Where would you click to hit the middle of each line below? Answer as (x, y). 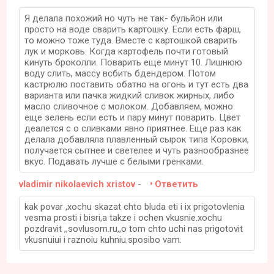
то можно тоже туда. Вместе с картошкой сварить (131, 40)
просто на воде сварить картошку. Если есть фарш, (133, 29)
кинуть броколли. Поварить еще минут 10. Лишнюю (134, 62)
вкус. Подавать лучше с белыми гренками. (114, 161)
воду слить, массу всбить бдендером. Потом (120, 73)
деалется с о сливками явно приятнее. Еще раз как (133, 128)
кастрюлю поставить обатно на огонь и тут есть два (137, 84)
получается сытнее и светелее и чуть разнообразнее (137, 150)
